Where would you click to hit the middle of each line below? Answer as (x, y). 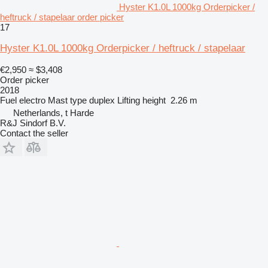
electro (32, 100)
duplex (102, 100)
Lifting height (141, 100)
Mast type (67, 100)
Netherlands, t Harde (54, 112)
